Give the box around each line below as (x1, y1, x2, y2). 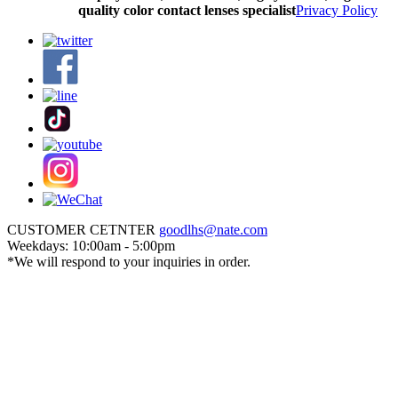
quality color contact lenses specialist (78, 3, 296, 18)
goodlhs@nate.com (159, 222, 267, 237)
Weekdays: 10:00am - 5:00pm (7, 238, 175, 253)
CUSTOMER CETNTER (7, 222, 159, 237)
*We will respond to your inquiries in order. (7, 254, 251, 269)
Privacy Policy (296, 3, 378, 18)
